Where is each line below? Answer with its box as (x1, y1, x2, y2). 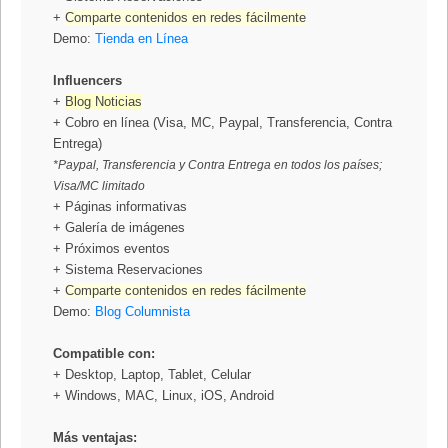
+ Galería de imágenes (53, 220, 186, 236)
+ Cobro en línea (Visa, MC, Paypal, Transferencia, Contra (53, 115, 393, 131)
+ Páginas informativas (53, 199, 188, 215)
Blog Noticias (65, 94, 143, 110)
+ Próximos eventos (53, 241, 171, 257)
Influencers (53, 73, 123, 89)
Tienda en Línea (95, 31, 189, 47)
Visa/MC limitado (53, 179, 146, 194)
